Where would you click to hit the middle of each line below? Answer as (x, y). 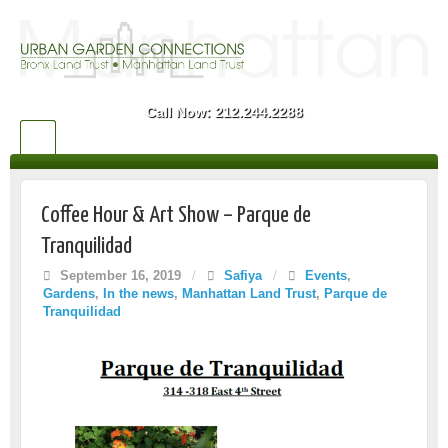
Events (326, 275)
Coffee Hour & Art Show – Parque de (176, 215)
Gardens (69, 293)
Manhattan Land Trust (249, 293)
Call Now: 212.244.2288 (224, 111)
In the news (138, 293)
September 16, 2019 (118, 275)
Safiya (243, 275)
